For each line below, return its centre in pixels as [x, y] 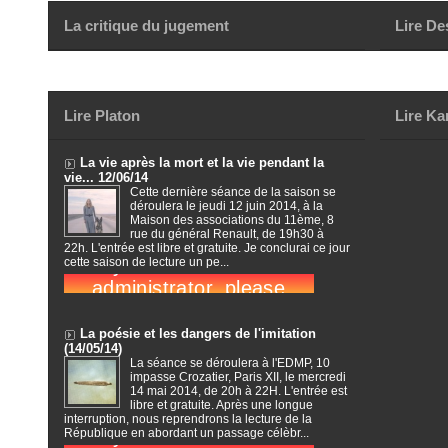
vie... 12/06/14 [105, 178]
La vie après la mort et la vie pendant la [201, 163]
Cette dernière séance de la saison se [232, 192]
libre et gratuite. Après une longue [221, 405]
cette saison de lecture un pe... [146, 262]
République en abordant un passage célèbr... [186, 433]
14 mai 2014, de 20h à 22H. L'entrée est [238, 391]
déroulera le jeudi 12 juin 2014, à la [226, 206]
